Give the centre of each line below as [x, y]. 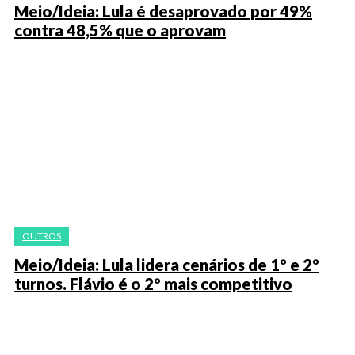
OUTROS [42, 236]
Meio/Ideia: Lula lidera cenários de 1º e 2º [167, 265]
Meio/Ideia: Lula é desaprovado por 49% [163, 11]
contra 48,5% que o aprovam [120, 30]
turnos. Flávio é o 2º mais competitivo [153, 284]
